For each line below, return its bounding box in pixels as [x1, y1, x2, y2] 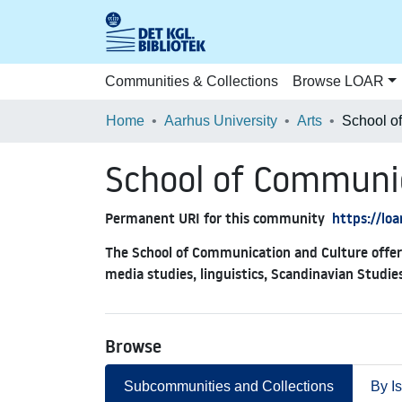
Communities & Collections [105, 74, 278, 89]
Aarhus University [164, 113, 277, 128]
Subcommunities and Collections [124, 379, 334, 394]
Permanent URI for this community [105, 208, 325, 228]
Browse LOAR [293, 74, 384, 89]
